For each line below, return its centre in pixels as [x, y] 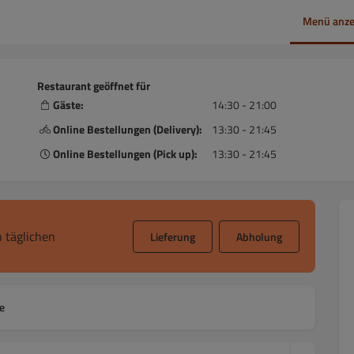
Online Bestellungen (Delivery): [128, 129]
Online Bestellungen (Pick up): [125, 154]
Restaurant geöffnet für [94, 86]
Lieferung [173, 236]
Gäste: [68, 105]
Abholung [259, 236]
